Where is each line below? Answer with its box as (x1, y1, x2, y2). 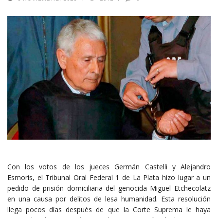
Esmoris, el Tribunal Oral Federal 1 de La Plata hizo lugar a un (7, 172, 211, 182)
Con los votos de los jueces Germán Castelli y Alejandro (7, 162, 211, 171)
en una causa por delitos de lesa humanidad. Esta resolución (7, 194, 211, 203)
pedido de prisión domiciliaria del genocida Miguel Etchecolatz (7, 183, 211, 193)
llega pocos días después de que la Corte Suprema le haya (7, 204, 211, 214)
